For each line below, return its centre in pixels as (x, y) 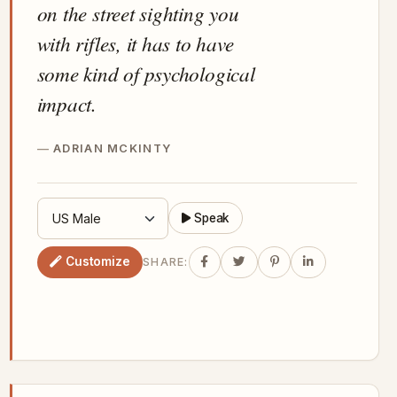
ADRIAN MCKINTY (113, 148)
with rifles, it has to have (135, 43)
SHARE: (166, 262)
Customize (97, 262)
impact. (67, 103)
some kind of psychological (146, 73)
